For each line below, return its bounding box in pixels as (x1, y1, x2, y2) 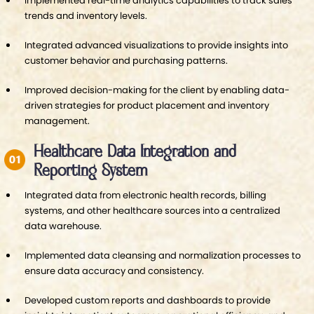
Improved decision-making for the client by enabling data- (25, 83, 289, 97)
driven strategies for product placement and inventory (25, 98, 269, 112)
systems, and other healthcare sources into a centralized (25, 203, 280, 217)
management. (25, 114, 90, 128)
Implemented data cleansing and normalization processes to (25, 248, 301, 262)
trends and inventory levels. (25, 8, 147, 22)
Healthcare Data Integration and (34, 142, 236, 162)
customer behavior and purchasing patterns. (25, 53, 228, 67)
